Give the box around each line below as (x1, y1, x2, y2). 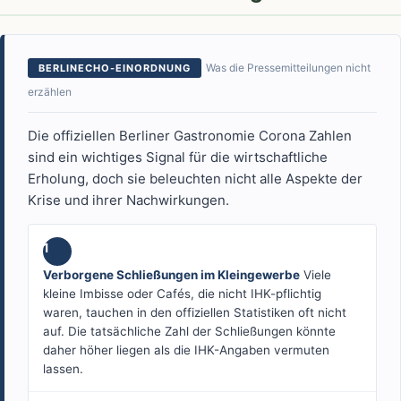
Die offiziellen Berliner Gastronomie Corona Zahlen (28, 127, 352, 145)
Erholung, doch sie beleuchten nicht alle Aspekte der (28, 170, 363, 188)
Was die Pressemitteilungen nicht (206, 61, 371, 75)
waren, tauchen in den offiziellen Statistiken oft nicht (43, 305, 346, 320)
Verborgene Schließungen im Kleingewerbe (43, 268, 300, 283)
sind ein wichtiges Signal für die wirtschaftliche (28, 149, 328, 166)
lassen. (43, 362, 83, 377)
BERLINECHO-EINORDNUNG (38, 62, 191, 75)
